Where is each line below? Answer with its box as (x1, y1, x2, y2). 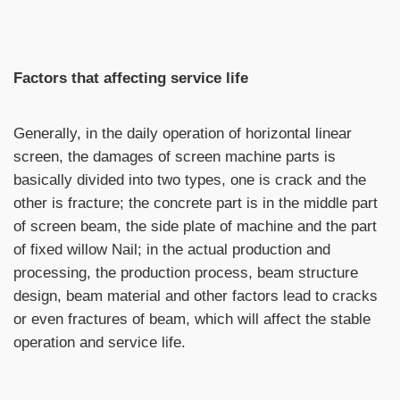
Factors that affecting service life (13, 68, 248, 87)
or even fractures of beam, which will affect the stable (13, 309, 371, 328)
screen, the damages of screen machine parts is (13, 146, 336, 165)
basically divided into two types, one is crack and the (13, 170, 366, 188)
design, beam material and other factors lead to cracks (13, 286, 378, 304)
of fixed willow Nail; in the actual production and (13, 239, 330, 258)
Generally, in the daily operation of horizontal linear (13, 123, 352, 142)
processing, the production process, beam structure (13, 262, 358, 281)
